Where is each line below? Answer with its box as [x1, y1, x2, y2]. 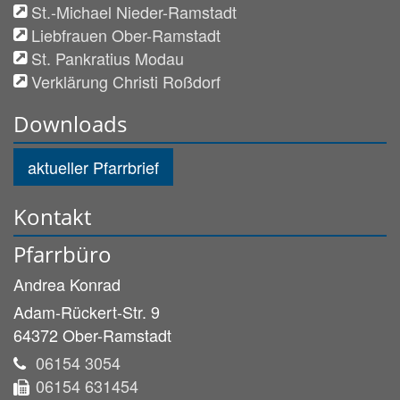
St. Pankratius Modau [31, 46, 184, 70]
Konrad [70, 271, 121, 296]
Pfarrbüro [13, 238, 112, 269]
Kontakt [13, 201, 91, 231]
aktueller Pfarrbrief [28, 154, 159, 179]
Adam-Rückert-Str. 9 [13, 299, 160, 323]
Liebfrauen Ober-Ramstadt [31, 22, 221, 46]
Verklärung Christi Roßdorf [31, 69, 221, 93]
